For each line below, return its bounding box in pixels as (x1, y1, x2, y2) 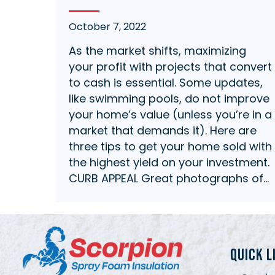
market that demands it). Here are (69, 122, 257, 138)
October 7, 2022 (69, 19, 146, 34)
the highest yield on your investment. (69, 154, 269, 170)
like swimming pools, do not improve (69, 90, 269, 106)
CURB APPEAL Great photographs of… (69, 170, 269, 186)
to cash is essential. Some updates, (69, 74, 263, 90)
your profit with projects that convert (69, 58, 272, 74)
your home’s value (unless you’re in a (69, 106, 272, 122)
